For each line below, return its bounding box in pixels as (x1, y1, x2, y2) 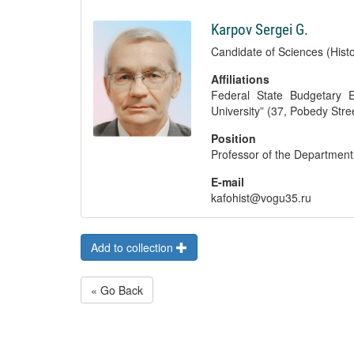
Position (210, 130, 256, 146)
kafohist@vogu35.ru (210, 190, 311, 205)
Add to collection (91, 239, 176, 255)
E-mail (210, 174, 244, 190)
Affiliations (210, 71, 269, 87)
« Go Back (91, 282, 143, 298)
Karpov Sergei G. (210, 21, 308, 39)
